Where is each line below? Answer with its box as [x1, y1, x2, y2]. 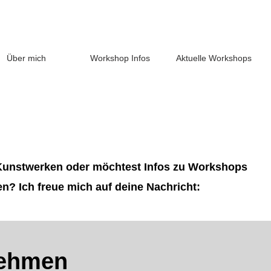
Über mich [7, 53, 46, 63]
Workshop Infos [90, 53, 150, 63]
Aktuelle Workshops [176, 53, 252, 63]
